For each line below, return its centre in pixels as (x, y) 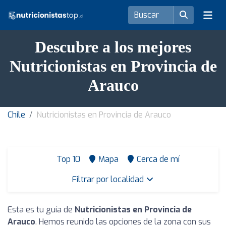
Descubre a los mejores (113, 47)
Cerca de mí (158, 159)
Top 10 (67, 159)
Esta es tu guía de (41, 210)
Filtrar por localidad (109, 179)
